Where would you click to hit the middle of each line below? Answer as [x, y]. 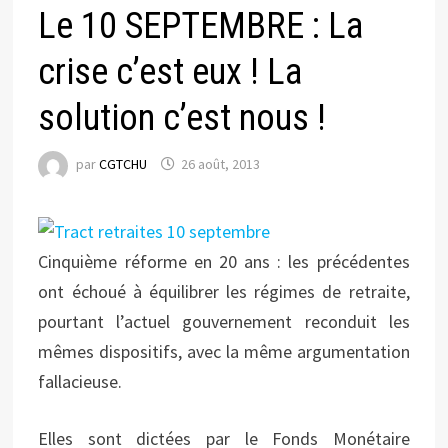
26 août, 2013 [221, 164]
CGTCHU [123, 164]
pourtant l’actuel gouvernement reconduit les [224, 321]
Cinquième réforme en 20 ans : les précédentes [224, 261]
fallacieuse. [80, 381]
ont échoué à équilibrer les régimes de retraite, [224, 291]
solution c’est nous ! [182, 118]
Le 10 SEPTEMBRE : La [201, 26]
